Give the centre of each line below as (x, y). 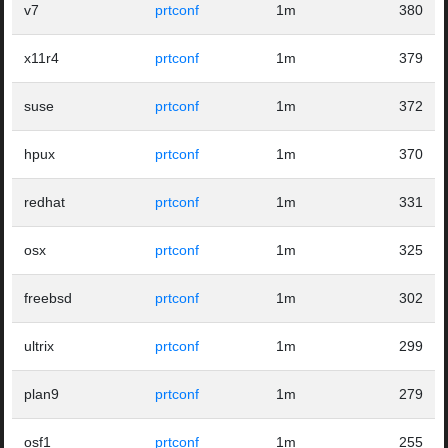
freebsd (48, 298)
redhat (45, 202)
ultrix (39, 346)
